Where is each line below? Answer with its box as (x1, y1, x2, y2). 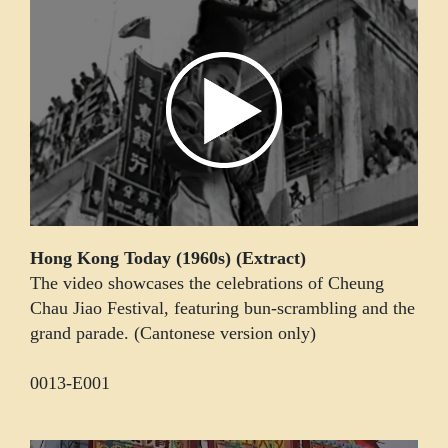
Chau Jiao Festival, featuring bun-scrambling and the (30, 297, 415, 318)
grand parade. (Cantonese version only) (30, 322, 316, 343)
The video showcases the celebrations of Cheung (30, 272, 384, 293)
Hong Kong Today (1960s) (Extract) (30, 247, 306, 268)
